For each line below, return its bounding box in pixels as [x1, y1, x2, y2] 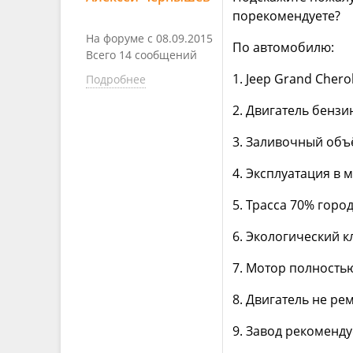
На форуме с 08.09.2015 [86, 30, 213, 46]
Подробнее [86, 71, 146, 87]
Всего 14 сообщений [86, 46, 197, 62]
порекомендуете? [232, 6, 340, 24]
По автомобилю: [232, 38, 334, 56]
